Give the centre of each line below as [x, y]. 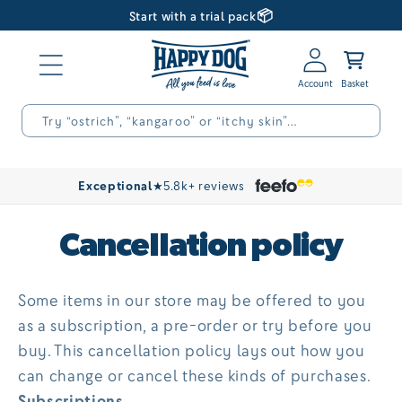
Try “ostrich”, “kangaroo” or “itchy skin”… [170, 120]
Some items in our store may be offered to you [192, 300]
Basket [354, 64]
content [59, 30]
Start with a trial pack [192, 15]
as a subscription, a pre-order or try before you [195, 325]
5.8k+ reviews [204, 186]
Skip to [55, 13]
